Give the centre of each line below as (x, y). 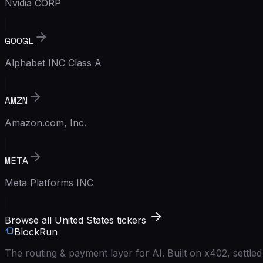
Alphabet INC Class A (53, 63)
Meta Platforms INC (49, 182)
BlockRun (36, 232)
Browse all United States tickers (75, 220)
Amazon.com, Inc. (45, 122)
